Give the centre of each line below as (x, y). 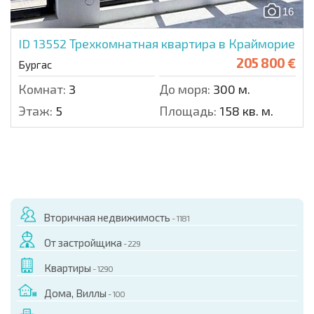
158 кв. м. (245, 110)
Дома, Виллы (75, 293)
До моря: (185, 89)
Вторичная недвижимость (107, 217)
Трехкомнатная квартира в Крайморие (182, 43)
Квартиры (68, 267)
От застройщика (83, 242)
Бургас (35, 64)
